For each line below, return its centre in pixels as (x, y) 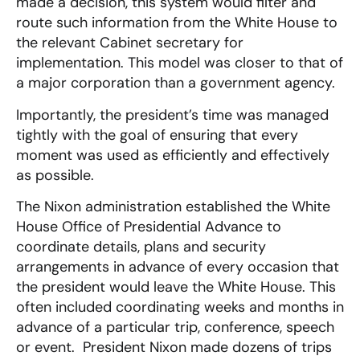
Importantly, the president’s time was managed (172, 115)
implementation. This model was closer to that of (180, 63)
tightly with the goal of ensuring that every (157, 135)
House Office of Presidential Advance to (149, 226)
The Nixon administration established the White (173, 206)
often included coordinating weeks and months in (180, 307)
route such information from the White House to (177, 23)
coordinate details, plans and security (141, 246)
